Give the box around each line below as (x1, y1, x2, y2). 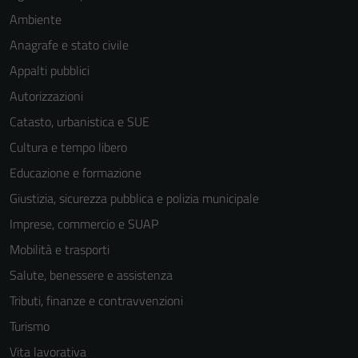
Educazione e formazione (10, 162, 141, 182)
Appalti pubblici (10, 60, 89, 80)
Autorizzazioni (10, 86, 83, 105)
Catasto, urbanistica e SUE (10, 111, 149, 131)
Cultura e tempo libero (10, 137, 127, 157)
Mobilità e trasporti (10, 239, 109, 259)
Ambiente (10, 9, 62, 29)
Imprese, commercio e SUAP (10, 213, 158, 233)
